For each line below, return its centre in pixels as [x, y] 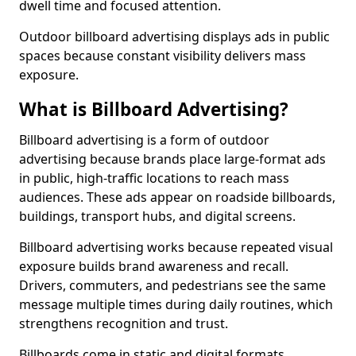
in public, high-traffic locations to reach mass [154, 178]
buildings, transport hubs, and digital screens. [157, 216]
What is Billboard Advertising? [154, 109]
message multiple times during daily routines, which [176, 304]
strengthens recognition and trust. [124, 323]
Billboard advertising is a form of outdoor [144, 140]
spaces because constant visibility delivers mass [163, 56]
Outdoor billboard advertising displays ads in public [174, 37]
